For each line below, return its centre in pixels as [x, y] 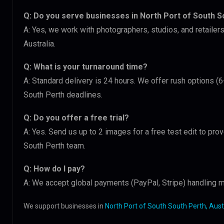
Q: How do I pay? [54, 168]
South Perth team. [54, 145]
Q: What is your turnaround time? [85, 66]
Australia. [39, 43]
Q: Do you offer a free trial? [76, 117]
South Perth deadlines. [63, 94]
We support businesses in [64, 206]
